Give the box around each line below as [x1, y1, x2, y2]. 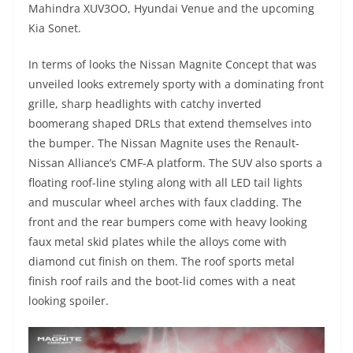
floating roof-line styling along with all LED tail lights [28, 174, 303, 190]
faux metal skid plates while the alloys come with [28, 233, 287, 249]
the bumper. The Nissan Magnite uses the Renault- [28, 135, 299, 150]
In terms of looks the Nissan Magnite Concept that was [28, 56, 317, 72]
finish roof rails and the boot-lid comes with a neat [28, 273, 295, 288]
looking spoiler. [28, 292, 109, 308]
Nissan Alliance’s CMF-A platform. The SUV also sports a [28, 154, 322, 170]
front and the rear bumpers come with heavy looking [28, 214, 307, 229]
